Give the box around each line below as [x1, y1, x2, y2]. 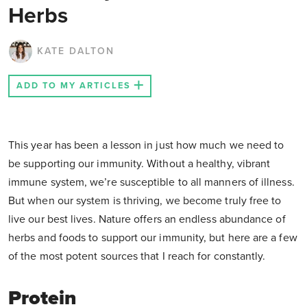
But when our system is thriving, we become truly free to [8, 194, 282, 208]
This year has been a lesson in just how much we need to [8, 138, 284, 153]
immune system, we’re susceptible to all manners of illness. [8, 175, 295, 190]
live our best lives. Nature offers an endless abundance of [8, 212, 286, 227]
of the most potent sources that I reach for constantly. [8, 249, 266, 264]
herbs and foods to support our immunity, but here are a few [8, 231, 297, 245]
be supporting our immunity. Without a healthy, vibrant [8, 157, 271, 171]
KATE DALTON [37, 45, 114, 58]
